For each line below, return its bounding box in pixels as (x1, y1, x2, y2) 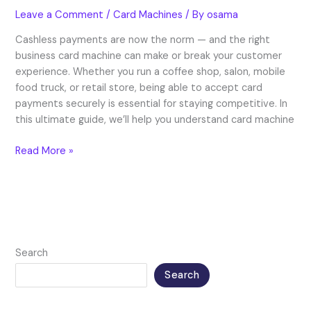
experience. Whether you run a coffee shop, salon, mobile (15, 65, 286, 79)
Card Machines (113, 8, 183, 22)
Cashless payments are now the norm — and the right (15, 33, 271, 47)
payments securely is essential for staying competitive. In (15, 97, 288, 111)
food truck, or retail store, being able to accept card (15, 81, 263, 95)
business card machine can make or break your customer (15, 49, 283, 63)
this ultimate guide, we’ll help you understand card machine (15, 113, 295, 127)
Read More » (15, 144, 74, 158)
